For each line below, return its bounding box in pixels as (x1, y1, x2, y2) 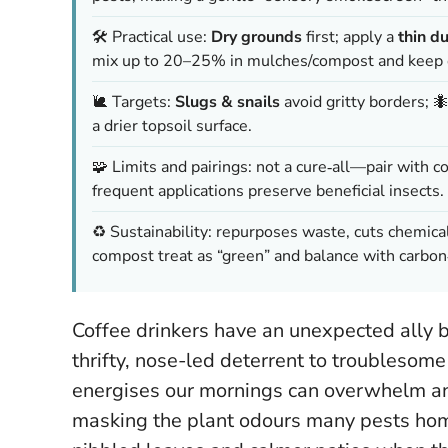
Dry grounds (211, 25, 302, 48)
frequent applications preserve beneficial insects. (92, 179, 444, 202)
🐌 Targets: (92, 90, 175, 113)
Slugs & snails (175, 90, 280, 113)
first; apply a (302, 25, 398, 48)
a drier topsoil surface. (92, 114, 252, 137)
